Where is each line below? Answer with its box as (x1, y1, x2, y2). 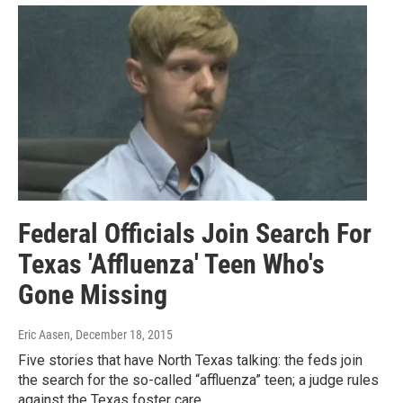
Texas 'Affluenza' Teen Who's (18, 247, 325, 280)
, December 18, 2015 (70, 327, 173, 342)
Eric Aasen (18, 327, 70, 342)
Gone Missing (18, 278, 167, 310)
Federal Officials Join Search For (18, 217, 372, 249)
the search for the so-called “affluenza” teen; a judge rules (18, 371, 379, 389)
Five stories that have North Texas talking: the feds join (18, 351, 363, 369)
